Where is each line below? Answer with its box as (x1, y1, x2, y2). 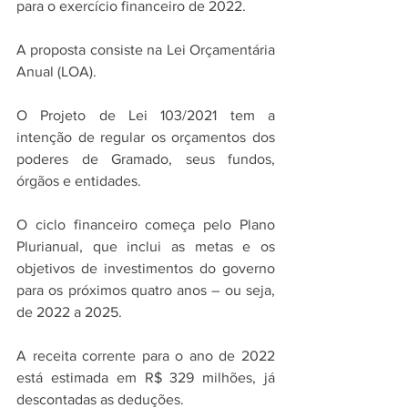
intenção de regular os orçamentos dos (16, 129, 275, 146)
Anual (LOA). (16, 64, 97, 80)
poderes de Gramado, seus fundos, (16, 151, 275, 168)
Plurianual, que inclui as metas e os (16, 239, 275, 255)
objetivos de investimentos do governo (16, 260, 275, 277)
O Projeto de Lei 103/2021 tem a (16, 107, 275, 124)
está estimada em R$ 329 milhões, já (16, 370, 275, 386)
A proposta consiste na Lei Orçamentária (16, 42, 275, 58)
